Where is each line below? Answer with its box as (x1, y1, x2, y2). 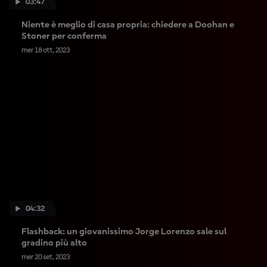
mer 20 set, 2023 (21, 254, 70, 261)
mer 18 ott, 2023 (21, 47, 70, 54)
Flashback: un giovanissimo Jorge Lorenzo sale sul (21, 227, 226, 237)
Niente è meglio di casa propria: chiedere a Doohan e (21, 20, 234, 30)
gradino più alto (21, 238, 87, 248)
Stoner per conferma (21, 32, 107, 41)
